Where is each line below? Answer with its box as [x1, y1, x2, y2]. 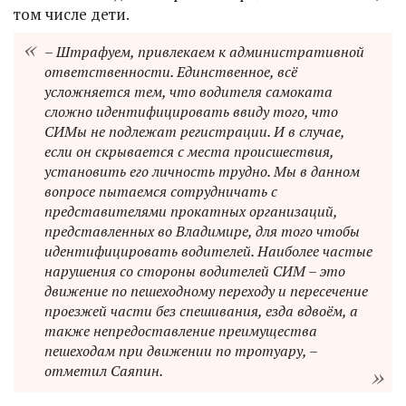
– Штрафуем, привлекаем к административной [44, 42, 364, 63]
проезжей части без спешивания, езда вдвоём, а [44, 301, 358, 322]
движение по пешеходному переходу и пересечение [44, 281, 368, 302]
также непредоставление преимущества [44, 321, 317, 342]
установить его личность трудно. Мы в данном [44, 161, 360, 182]
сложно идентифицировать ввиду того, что [44, 101, 338, 122]
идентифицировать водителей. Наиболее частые [44, 241, 372, 262]
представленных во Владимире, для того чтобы [44, 221, 360, 242]
